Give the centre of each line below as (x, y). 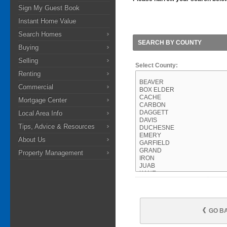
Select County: (157, 65)
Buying (28, 47)
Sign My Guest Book (49, 8)
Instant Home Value (47, 21)
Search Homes (40, 34)
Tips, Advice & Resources (56, 126)
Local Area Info (40, 113)
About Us (32, 140)
